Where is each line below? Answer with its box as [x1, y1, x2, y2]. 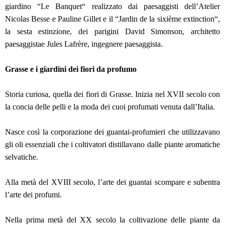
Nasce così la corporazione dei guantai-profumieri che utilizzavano [5, 128, 220, 137]
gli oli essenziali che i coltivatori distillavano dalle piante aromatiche [5, 140, 220, 149]
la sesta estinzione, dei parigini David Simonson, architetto [5, 27, 220, 36]
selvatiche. [5, 153, 40, 162]
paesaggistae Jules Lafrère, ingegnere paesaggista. [5, 40, 165, 49]
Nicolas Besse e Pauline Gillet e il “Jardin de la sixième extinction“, [5, 15, 220, 24]
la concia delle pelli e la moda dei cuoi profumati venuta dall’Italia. [5, 102, 217, 111]
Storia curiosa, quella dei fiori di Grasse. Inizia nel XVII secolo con [5, 90, 220, 99]
